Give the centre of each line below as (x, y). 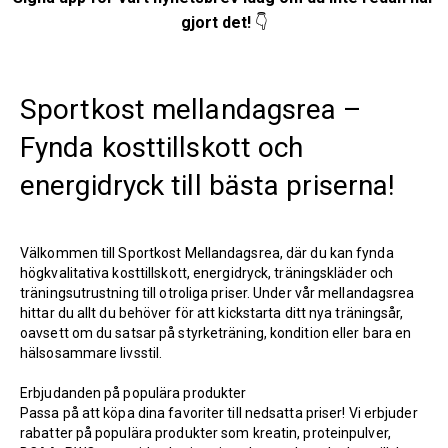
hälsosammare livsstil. (91, 353)
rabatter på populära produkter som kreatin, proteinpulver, (205, 433)
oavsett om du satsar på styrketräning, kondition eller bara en (216, 333)
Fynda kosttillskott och (162, 147)
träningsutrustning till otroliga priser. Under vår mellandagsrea (217, 293)
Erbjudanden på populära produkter (133, 393)
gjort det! (217, 22)
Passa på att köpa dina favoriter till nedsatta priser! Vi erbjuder (219, 413)
